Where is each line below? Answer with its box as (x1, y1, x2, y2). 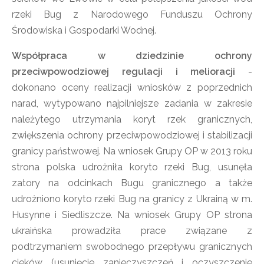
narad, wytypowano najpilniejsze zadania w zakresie (12, 98, 252, 109)
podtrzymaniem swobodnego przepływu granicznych (12, 241, 252, 252)
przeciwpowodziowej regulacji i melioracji (12, 66, 236, 77)
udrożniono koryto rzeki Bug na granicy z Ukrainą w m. (12, 193, 252, 204)
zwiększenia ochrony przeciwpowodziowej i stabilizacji (12, 130, 252, 141)
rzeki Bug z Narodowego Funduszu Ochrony (12, 9, 252, 20)
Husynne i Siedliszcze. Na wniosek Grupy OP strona (12, 209, 252, 220)
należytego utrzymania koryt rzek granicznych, (12, 114, 252, 125)
